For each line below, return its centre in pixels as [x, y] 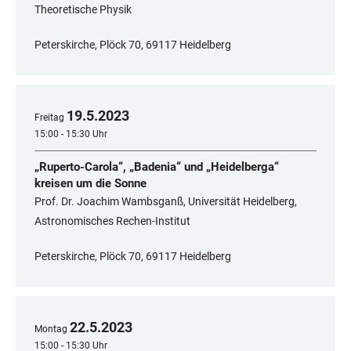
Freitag [49, 118]
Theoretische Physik [83, 10]
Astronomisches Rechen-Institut [112, 221]
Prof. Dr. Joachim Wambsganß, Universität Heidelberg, [166, 202]
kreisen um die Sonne [90, 184]
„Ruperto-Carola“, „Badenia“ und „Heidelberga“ [157, 167]
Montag [51, 329]
